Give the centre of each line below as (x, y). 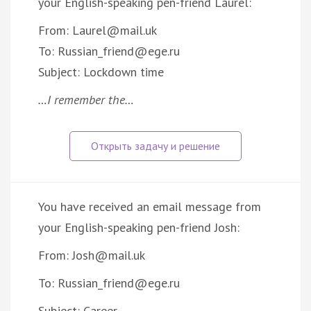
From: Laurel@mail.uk (98, 30)
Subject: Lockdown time (101, 72)
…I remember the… (86, 99)
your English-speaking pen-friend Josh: (139, 227)
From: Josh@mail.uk (92, 255)
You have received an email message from (150, 206)
